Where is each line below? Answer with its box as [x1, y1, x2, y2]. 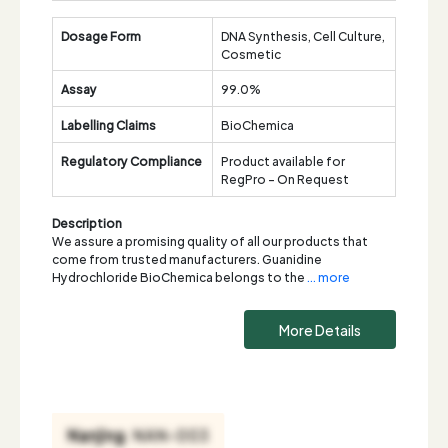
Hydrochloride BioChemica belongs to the [52, 266, 307, 286]
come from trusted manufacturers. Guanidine [52, 248, 322, 268]
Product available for [221, 150, 345, 170]
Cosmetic [221, 43, 281, 63]
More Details [279, 318, 361, 341]
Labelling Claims [61, 114, 156, 134]
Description [52, 212, 122, 232]
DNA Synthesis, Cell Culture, [221, 25, 385, 45]
